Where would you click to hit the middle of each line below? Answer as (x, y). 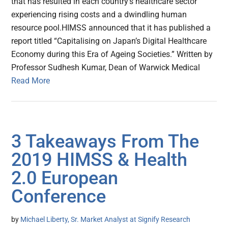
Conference (59, 197)
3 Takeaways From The (105, 142)
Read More (31, 81)
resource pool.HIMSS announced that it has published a (111, 28)
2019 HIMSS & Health (99, 160)
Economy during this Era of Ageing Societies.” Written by (112, 54)
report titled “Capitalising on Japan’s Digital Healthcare (109, 41)
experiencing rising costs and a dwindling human (99, 15)
